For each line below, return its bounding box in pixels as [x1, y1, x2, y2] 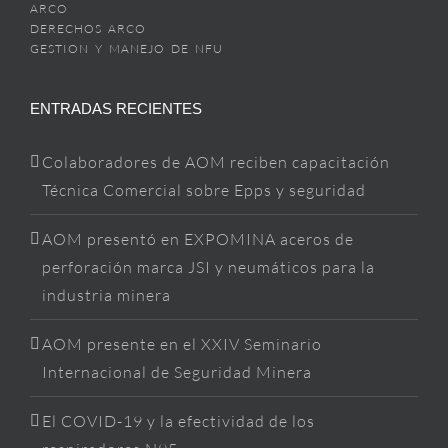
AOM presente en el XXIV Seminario [42, 334, 322, 355]
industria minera [42, 285, 171, 306]
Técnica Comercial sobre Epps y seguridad [42, 180, 366, 201]
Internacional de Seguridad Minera [42, 362, 312, 383]
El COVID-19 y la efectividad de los [42, 411, 315, 432]
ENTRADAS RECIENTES [30, 100, 202, 118]
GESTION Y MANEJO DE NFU [30, 41, 223, 57]
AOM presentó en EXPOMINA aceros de [42, 229, 354, 250]
